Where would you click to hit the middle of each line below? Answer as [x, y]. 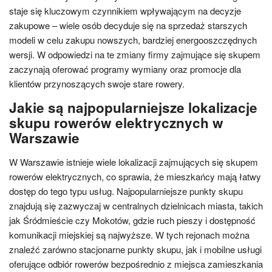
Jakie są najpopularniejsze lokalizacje [133, 107]
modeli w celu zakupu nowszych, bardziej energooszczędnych [133, 39]
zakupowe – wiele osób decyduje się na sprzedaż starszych [128, 25]
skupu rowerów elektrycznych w [116, 122]
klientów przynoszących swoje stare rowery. [97, 83]
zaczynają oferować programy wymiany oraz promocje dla [125, 69]
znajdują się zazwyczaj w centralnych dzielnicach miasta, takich [136, 205]
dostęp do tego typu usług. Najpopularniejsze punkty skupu [126, 191]
